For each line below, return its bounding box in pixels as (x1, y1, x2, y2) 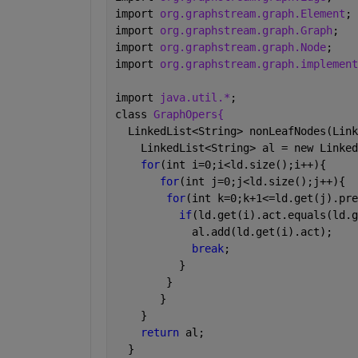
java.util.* (159, 90, 230, 104)
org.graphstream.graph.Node (159, 40, 326, 54)
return (140, 325, 185, 339)
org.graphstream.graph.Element (159, 6, 345, 20)
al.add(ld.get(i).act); (114, 225, 332, 238)
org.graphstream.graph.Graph (159, 23, 332, 37)
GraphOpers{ (153, 107, 224, 121)
